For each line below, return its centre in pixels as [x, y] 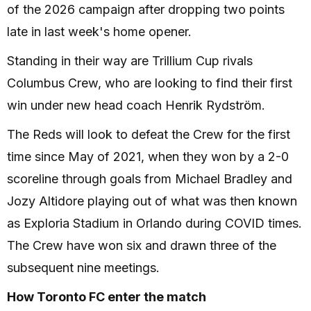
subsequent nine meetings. [83, 268]
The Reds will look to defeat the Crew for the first [149, 134]
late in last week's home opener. [99, 32]
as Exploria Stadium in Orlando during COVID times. [154, 223]
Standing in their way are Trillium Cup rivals [130, 61]
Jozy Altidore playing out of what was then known [152, 201]
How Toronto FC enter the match [107, 297]
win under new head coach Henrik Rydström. [136, 105]
